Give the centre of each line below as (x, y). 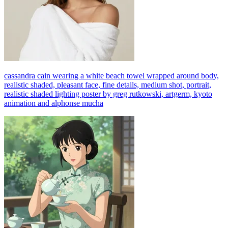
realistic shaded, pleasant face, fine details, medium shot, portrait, (108, 84)
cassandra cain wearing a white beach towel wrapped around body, (111, 75)
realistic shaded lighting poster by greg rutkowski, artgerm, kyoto (108, 94)
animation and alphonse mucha (54, 103)
